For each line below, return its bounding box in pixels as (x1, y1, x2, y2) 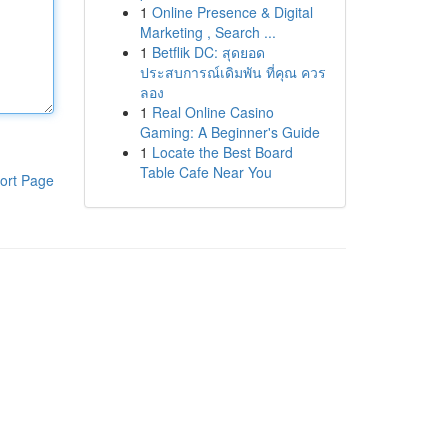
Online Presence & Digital (151, 2, 313, 22)
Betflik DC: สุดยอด (151, 42, 265, 62)
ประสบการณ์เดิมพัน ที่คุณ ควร (139, 62, 326, 82)
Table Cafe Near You (139, 162, 272, 182)
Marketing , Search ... (139, 22, 276, 42)
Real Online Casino (151, 102, 274, 122)
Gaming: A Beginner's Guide (139, 122, 320, 142)
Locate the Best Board (151, 142, 293, 162)
